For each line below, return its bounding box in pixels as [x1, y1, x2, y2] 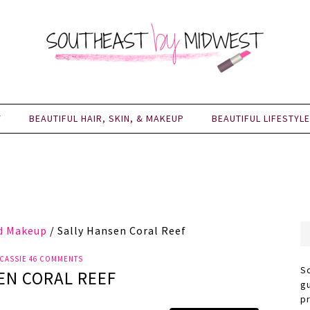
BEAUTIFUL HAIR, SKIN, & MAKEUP [29, 112, 184, 125]
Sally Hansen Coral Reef [55, 224, 186, 237]
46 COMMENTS [28, 254, 83, 264]
